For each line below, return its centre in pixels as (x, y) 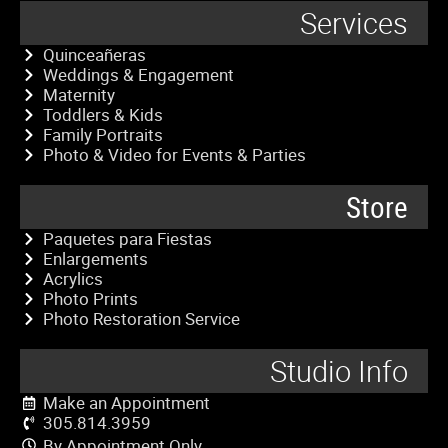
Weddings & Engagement (138, 74)
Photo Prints (90, 298)
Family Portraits (102, 134)
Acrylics (72, 278)
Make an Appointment (126, 402)
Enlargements (95, 258)
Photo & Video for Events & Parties (174, 154)
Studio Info (339, 370)
